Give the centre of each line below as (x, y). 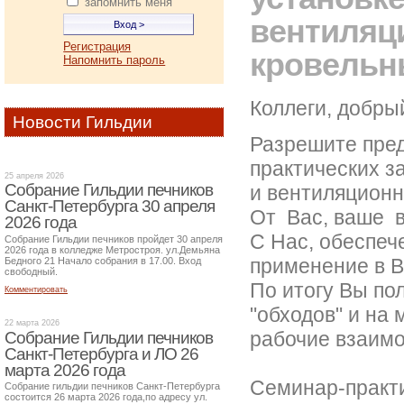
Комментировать (36, 290)
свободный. (31, 272)
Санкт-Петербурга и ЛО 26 (101, 353)
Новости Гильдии (83, 122)
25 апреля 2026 (34, 175)
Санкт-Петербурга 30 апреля (110, 207)
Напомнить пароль (115, 60)
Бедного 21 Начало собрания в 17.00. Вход (103, 261)
